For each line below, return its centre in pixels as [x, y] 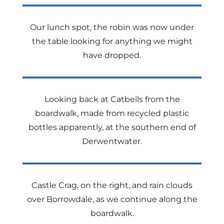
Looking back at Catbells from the [112, 99]
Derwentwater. [112, 141]
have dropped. [112, 55]
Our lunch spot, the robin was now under [112, 27]
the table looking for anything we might [112, 41]
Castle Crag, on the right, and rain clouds [112, 185]
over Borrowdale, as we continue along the [112, 199]
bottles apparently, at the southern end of [112, 127]
